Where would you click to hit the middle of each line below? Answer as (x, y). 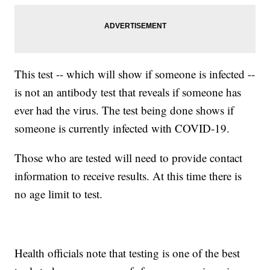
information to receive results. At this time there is (128, 176)
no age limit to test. (59, 194)
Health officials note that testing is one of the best (127, 253)
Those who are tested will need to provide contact (129, 158)
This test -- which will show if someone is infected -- (135, 74)
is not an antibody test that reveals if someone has (128, 92)
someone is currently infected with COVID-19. (122, 128)
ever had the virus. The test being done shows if (124, 110)
